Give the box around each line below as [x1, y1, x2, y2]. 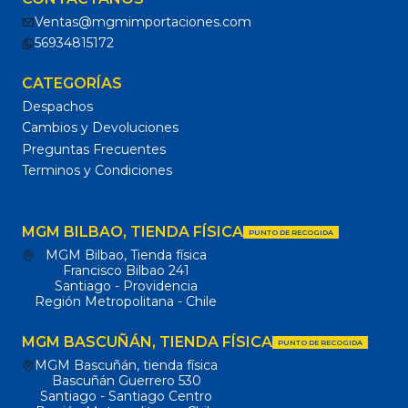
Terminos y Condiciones [22, 161, 172, 178]
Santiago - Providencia [54, 278, 198, 295]
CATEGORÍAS [22, 74, 122, 92]
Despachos [22, 97, 93, 115]
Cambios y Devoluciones [22, 119, 178, 137]
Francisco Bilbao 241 [62, 262, 189, 280]
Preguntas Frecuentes [22, 140, 166, 158]
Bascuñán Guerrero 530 [51, 372, 201, 389]
